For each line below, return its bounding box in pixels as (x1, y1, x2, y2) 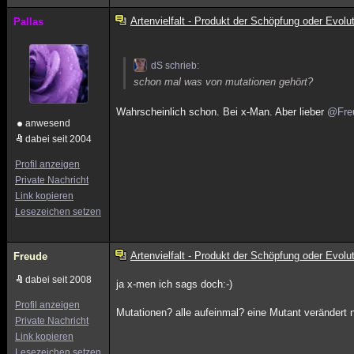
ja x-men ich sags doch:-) (116, 278, 233, 290)
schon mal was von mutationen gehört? (134, 76, 314, 88)
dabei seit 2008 (25, 274, 92, 285)
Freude (13, 250, 47, 262)
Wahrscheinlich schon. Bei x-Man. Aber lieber (116, 106, 328, 118)
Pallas (13, 16, 43, 28)
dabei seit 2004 (25, 134, 92, 145)
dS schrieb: (151, 60, 200, 71)
